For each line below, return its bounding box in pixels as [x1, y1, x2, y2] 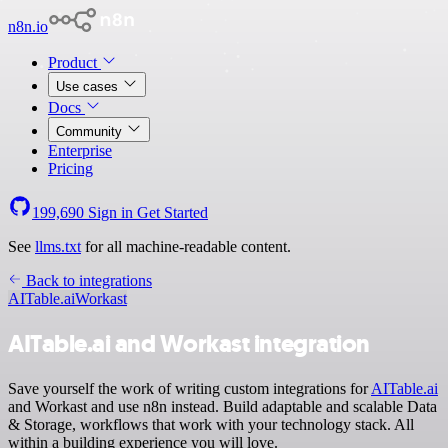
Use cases [56, 79, 122, 94]
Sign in [84, 204, 137, 221]
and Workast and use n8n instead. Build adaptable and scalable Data [8, 397, 437, 415]
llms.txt [35, 238, 81, 255]
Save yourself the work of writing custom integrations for [8, 379, 371, 397]
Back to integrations [22, 272, 152, 289]
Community [56, 124, 126, 139]
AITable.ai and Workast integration [8, 327, 370, 360]
